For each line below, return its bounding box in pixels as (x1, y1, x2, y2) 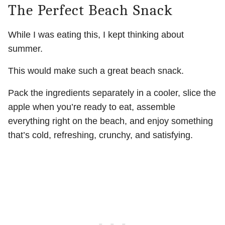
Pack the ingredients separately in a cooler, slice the (8, 88, 216, 98)
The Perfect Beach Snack (8, 2, 173, 20)
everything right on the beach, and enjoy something (8, 116, 213, 127)
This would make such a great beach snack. (8, 66, 184, 76)
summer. (8, 44, 43, 54)
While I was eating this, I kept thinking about (8, 30, 184, 40)
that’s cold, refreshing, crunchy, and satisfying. (8, 130, 193, 141)
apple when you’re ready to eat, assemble (8, 102, 175, 113)
